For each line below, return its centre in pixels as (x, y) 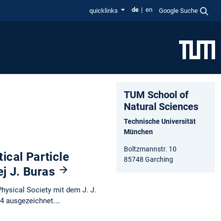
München (138, 131)
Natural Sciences (161, 106)
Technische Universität (160, 121)
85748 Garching (148, 159)
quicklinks (104, 10)
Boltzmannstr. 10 (150, 149)
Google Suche (179, 10)
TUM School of (156, 94)
